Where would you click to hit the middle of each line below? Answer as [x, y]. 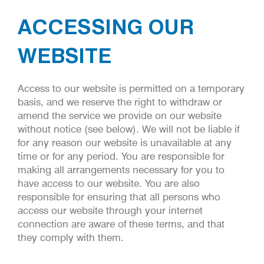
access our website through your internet [110, 211]
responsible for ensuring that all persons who [119, 197]
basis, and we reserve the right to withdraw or [120, 102]
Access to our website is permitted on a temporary [131, 89]
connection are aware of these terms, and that [121, 224]
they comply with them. [71, 238]
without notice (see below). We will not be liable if [128, 129]
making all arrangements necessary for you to [121, 170]
